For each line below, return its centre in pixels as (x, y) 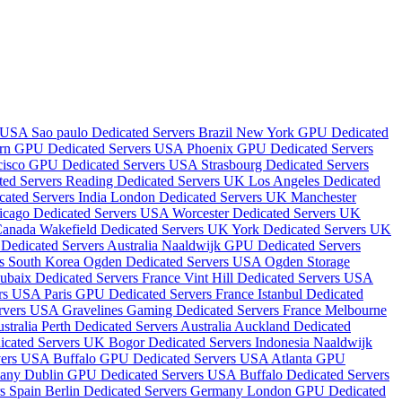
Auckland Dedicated (293, 327)
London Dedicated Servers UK (201, 197)
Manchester (323, 197)
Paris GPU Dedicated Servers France (151, 294)
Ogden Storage (307, 262)
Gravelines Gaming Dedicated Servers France (193, 310)
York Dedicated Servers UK (311, 230)
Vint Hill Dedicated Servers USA (279, 278)
